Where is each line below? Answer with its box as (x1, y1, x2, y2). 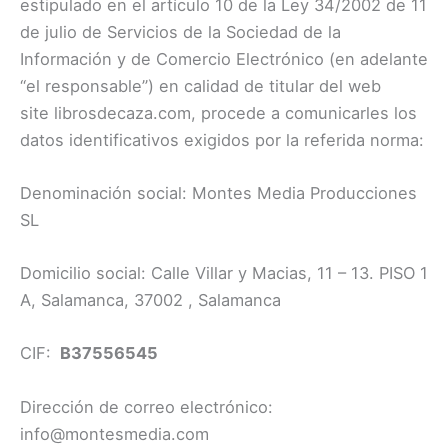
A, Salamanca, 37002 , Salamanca (20, 290, 281, 311)
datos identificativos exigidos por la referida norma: (20, 129, 424, 150)
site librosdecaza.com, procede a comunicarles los (20, 102, 417, 123)
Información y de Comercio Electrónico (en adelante (20, 48, 428, 69)
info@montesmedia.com (20, 423, 209, 444)
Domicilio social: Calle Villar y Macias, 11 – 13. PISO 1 (20, 263, 428, 284)
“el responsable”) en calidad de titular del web (20, 75, 381, 96)
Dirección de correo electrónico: (20, 396, 273, 417)
